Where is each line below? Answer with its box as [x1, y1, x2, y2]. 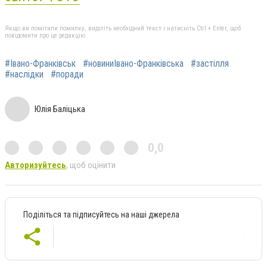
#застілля [191, 57, 229, 69]
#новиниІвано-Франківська [83, 57, 184, 69]
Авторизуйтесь [5, 159, 66, 170]
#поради [51, 68, 83, 80]
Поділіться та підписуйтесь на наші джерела [23, 209, 179, 219]
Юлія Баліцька [35, 103, 85, 114]
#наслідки [5, 68, 44, 80]
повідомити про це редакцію [5, 31, 85, 39]
